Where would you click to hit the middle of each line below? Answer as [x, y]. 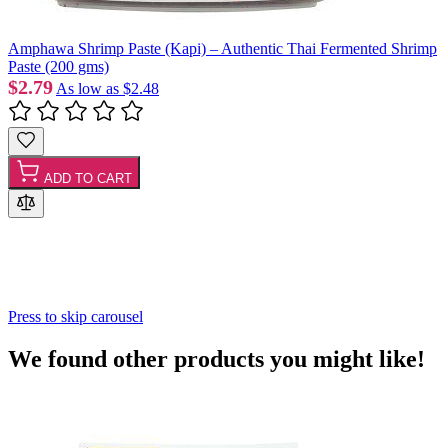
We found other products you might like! [216, 358]
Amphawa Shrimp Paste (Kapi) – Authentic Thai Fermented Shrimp [222, 48]
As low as [87, 88]
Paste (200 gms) [58, 66]
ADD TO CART [88, 178]
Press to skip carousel [75, 316]
